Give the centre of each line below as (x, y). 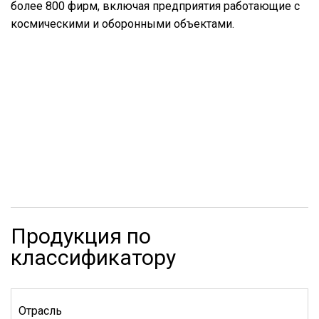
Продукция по (81, 236)
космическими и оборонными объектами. (122, 24)
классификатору (93, 257)
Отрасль (40, 311)
